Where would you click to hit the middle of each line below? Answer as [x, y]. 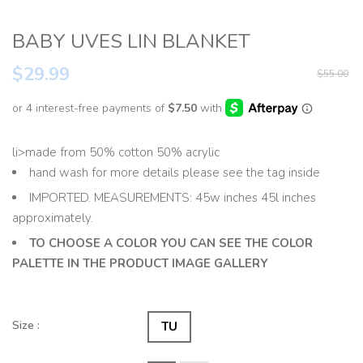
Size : [26, 326]
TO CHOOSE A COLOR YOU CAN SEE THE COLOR [171, 243]
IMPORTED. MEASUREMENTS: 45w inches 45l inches [173, 198]
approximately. [53, 218]
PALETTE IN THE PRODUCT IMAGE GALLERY [140, 264]
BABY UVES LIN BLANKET [131, 41]
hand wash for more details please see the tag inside [175, 173]
